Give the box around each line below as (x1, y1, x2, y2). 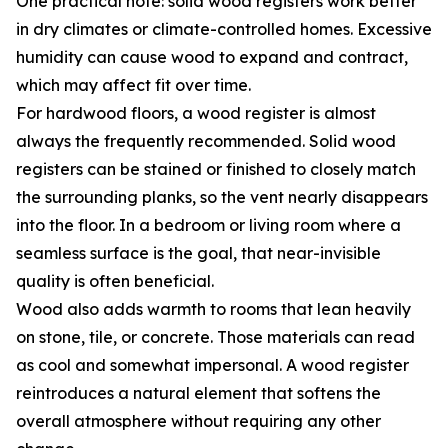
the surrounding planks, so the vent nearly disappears (16, 187, 428, 208)
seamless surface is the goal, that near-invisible (16, 243, 381, 264)
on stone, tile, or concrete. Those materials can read (16, 327, 415, 348)
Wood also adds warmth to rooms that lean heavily (16, 299, 411, 320)
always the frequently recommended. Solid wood (16, 131, 396, 152)
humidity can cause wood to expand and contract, (16, 47, 408, 68)
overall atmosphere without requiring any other (16, 411, 381, 432)
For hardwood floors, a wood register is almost (16, 103, 376, 124)
